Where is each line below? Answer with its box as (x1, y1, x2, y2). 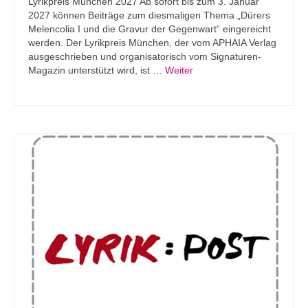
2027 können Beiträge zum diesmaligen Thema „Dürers (28, 10, 270, 21)
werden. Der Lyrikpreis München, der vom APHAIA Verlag (28, 37, 276, 49)
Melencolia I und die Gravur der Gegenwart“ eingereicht (28, 23, 271, 35)
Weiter (165, 65, 193, 76)
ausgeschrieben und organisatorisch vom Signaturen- (28, 51, 261, 63)
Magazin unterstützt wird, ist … (28, 65, 165, 76)
